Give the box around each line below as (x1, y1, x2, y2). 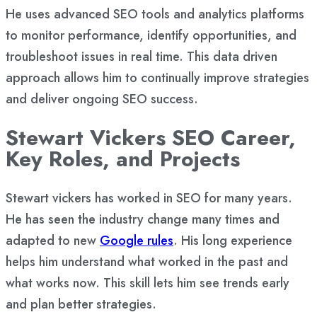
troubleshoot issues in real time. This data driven (6, 47, 277, 67)
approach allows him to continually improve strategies (6, 69, 309, 88)
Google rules (100, 231, 173, 250)
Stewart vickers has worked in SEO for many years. (6, 189, 292, 208)
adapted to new (6, 231, 100, 250)
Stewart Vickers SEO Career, (6, 122, 296, 154)
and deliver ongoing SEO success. (6, 90, 198, 109)
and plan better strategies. (6, 295, 156, 314)
